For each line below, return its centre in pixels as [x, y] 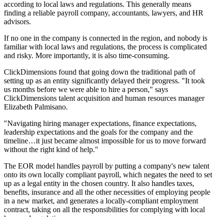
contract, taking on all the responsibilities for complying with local [104, 210]
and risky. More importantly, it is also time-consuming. [87, 56]
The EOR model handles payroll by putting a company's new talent [107, 166]
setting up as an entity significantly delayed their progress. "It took [104, 81]
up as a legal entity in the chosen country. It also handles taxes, [99, 184]
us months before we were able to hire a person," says [86, 90]
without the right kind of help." [51, 150]
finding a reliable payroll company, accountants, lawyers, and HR [104, 13]
